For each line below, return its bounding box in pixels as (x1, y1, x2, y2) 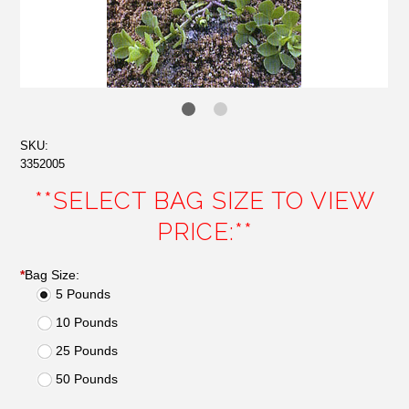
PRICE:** (156, 218, 253, 246)
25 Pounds (56, 343, 119, 358)
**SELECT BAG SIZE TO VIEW (34, 187, 375, 215)
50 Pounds (56, 372, 119, 386)
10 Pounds (56, 315, 119, 330)
